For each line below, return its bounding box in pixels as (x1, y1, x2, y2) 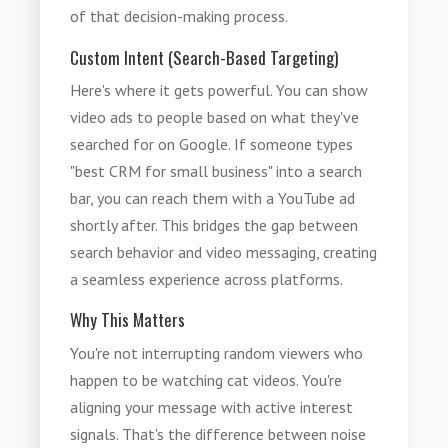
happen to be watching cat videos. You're (70, 369, 343, 390)
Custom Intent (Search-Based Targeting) (70, 44, 339, 70)
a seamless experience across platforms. (70, 269, 344, 290)
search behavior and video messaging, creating (70, 242, 378, 263)
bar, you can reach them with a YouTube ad (70, 188, 356, 209)
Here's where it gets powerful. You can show (70, 80, 369, 101)
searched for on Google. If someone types (70, 134, 354, 155)
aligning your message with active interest (70, 396, 354, 417)
